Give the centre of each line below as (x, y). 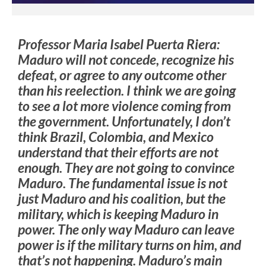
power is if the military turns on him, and (129, 244)
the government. (64, 121)
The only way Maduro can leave (145, 229)
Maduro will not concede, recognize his (126, 59)
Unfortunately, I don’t (170, 121)
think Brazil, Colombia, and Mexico (116, 136)
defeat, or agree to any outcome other (122, 75)
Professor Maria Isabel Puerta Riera (117, 44)
